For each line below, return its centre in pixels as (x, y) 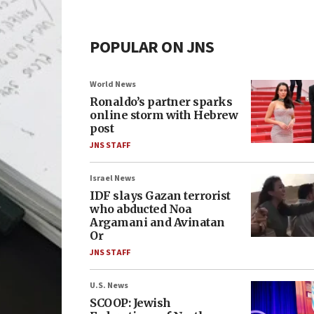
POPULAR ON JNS (152, 47)
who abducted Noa (141, 209)
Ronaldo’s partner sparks (161, 102)
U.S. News (109, 286)
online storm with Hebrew (164, 115)
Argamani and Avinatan (157, 222)
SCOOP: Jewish (130, 303)
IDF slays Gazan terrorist (160, 196)
